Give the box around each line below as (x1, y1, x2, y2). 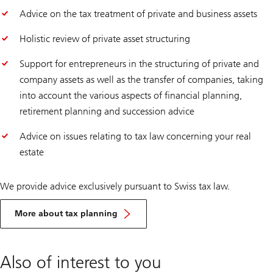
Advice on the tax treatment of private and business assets (19, 8, 257, 20)
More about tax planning (15, 208, 118, 219)
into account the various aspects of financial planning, (19, 90, 242, 102)
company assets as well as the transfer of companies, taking (19, 74, 263, 86)
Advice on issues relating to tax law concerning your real (19, 130, 251, 143)
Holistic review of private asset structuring (19, 33, 190, 45)
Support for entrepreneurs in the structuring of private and (19, 58, 259, 70)
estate (19, 146, 44, 158)
